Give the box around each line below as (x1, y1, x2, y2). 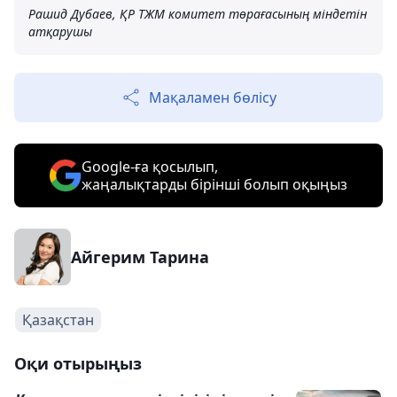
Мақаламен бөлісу (149, 88, 276, 107)
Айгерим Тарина (71, 246, 209, 268)
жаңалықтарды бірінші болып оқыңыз (82, 175, 347, 194)
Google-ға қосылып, (82, 157, 218, 176)
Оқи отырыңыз (14, 353, 142, 374)
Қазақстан (22, 310, 94, 330)
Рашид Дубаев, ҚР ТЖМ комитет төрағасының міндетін (28, 5, 367, 22)
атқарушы (28, 23, 92, 40)
